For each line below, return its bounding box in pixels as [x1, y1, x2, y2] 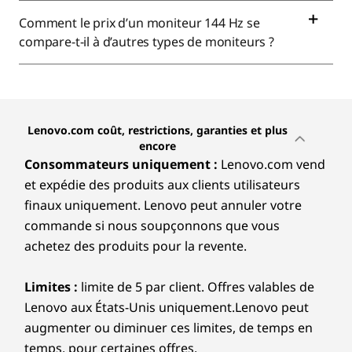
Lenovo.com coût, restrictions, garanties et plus [27, 123, 288, 137]
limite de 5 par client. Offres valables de [78, 278, 314, 295]
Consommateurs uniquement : [24, 156, 218, 173]
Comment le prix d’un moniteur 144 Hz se [19, 14, 260, 31]
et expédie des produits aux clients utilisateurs [24, 176, 300, 193]
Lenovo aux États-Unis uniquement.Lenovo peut [24, 299, 309, 316]
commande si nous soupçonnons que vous [24, 217, 280, 234]
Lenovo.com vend [218, 156, 325, 173]
